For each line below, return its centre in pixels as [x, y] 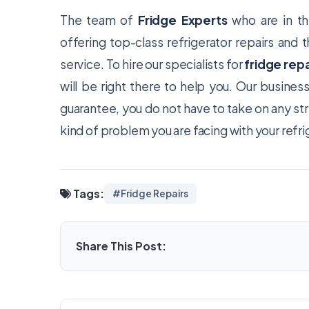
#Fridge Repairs [150, 193]
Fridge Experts [182, 20]
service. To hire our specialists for [152, 64]
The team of [99, 20]
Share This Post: [121, 246]
